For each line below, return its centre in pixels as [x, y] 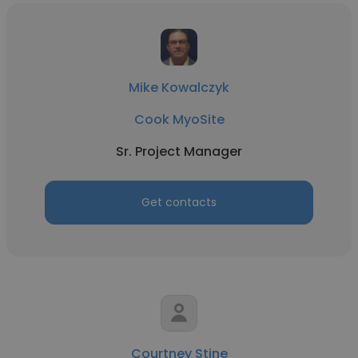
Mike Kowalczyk [179, 88]
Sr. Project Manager [179, 151]
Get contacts [179, 202]
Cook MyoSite [179, 119]
